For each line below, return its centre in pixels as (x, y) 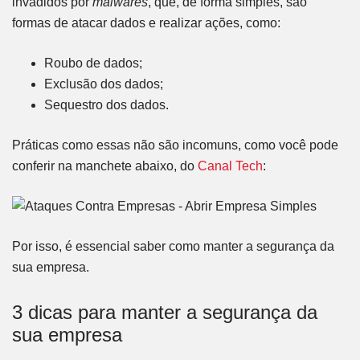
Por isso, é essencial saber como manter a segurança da (173, 247)
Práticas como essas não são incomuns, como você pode (175, 145)
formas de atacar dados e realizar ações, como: (146, 23)
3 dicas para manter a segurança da (165, 313)
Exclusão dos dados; (105, 84)
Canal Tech (230, 166)
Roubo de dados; (95, 63)
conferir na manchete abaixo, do (105, 166)
